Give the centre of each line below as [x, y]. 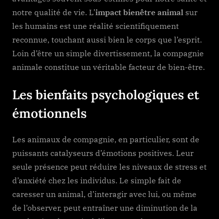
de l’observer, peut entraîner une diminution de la [105, 208]
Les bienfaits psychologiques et [106, 94]
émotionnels [49, 113]
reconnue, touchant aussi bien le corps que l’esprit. [107, 39]
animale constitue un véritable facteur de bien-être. [109, 67]
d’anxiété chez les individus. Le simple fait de [97, 181]
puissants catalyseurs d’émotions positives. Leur [103, 153]
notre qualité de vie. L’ [54, 12]
